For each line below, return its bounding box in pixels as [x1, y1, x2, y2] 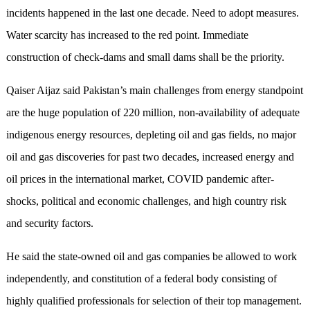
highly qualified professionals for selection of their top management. [6, 295, 302, 307]
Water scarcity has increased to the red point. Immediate [6, 29, 248, 42]
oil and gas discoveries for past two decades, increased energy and [6, 151, 294, 163]
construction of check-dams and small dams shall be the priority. [6, 51, 284, 64]
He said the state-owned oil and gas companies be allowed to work [6, 250, 297, 263]
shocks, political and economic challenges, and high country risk [6, 195, 286, 208]
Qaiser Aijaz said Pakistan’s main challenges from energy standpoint [6, 84, 303, 97]
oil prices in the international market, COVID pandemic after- [6, 173, 274, 185]
